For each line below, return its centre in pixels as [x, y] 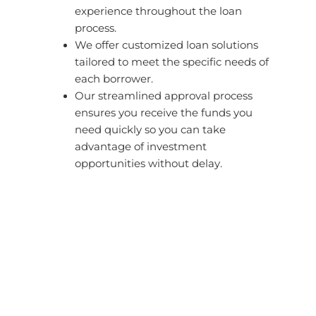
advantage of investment [141, 146]
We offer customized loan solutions [167, 45]
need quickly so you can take [151, 129]
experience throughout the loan [159, 11]
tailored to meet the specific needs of [172, 62]
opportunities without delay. [149, 163]
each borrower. [114, 79]
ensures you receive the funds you [164, 113]
